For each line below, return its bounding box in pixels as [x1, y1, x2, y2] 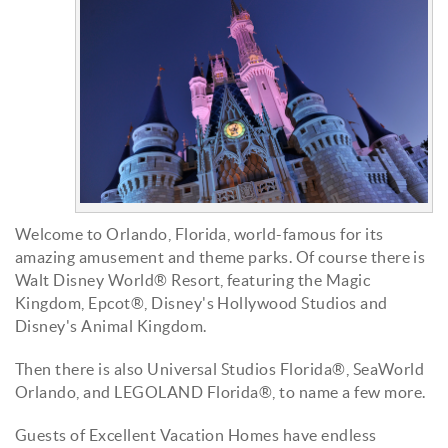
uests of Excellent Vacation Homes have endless [27, 425, 377, 444]
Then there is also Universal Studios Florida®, [15, 359, 353, 378]
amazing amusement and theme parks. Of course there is [15, 247, 426, 266]
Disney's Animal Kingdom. [15, 316, 207, 335]
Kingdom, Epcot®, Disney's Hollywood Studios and [15, 293, 388, 312]
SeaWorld [352, 359, 425, 378]
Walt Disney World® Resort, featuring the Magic [15, 270, 371, 289]
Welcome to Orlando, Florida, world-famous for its [15, 224, 384, 243]
